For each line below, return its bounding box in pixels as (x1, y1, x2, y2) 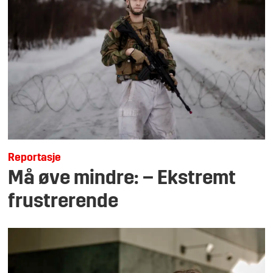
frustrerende (8, 193, 119, 213)
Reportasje (8, 152, 62, 163)
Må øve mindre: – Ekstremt (8, 169, 236, 190)
